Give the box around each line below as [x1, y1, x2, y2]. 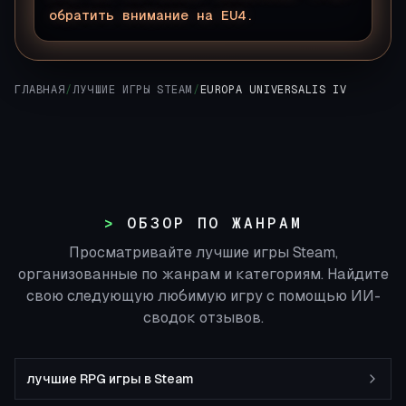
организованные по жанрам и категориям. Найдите [17, 266, 389, 283]
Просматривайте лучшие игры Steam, [68, 244, 338, 261]
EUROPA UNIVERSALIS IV [199, 83, 347, 96]
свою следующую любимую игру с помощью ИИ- [25, 287, 381, 304]
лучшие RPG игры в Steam [26, 372, 194, 386]
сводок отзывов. [142, 309, 264, 326]
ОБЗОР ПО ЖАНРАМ [127, 215, 303, 232]
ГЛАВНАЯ [14, 83, 66, 96]
